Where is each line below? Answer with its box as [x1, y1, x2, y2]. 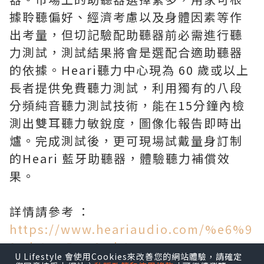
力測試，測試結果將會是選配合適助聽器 [9, 44, 243, 61]
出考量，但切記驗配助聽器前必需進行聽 [9, 26, 243, 44]
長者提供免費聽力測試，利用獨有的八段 [9, 79, 243, 97]
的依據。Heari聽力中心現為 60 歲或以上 [9, 61, 249, 79]
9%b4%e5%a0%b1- [9, 238, 136, 256]
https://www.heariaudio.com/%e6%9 [9, 220, 253, 238]
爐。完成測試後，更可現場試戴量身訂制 [9, 132, 243, 150]
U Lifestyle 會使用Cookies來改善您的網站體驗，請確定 [15, 250, 242, 262]
